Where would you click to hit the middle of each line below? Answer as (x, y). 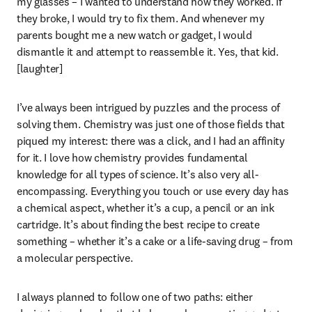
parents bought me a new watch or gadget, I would (134, 35)
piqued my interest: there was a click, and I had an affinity (151, 141)
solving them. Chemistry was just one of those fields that (151, 124)
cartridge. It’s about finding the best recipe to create (138, 224)
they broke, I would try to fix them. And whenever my (141, 18)
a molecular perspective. (75, 258)
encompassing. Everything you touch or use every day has (153, 191)
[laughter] (40, 68)
